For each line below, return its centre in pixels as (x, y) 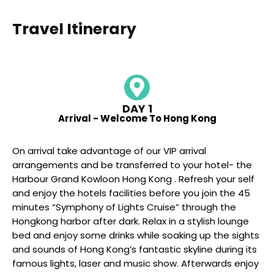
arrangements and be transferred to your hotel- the (132, 165)
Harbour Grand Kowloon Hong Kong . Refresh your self (133, 179)
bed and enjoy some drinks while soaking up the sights (136, 235)
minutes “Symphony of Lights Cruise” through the (124, 207)
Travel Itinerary (74, 29)
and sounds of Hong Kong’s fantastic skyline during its (135, 249)
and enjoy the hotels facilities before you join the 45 (131, 193)
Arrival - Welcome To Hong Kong (137, 118)
